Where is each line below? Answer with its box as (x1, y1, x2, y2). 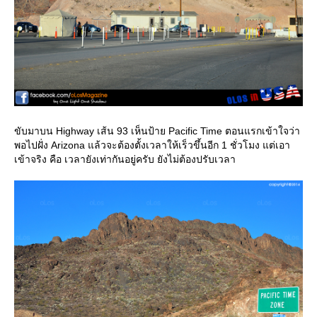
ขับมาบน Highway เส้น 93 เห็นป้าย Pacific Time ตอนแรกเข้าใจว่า (14, 125, 300, 137)
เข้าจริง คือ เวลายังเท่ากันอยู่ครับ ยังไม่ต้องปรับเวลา (14, 154, 236, 166)
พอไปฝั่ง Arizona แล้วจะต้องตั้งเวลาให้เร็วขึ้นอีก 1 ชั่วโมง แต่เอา (14, 139, 290, 151)
